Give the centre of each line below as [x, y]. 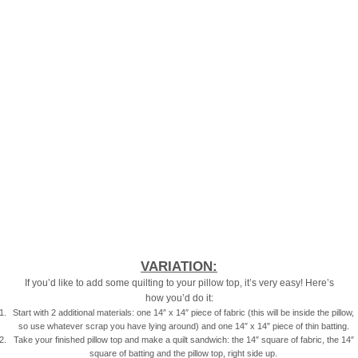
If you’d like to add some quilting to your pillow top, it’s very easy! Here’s [179, 283]
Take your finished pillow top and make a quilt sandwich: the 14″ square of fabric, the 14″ [183, 340]
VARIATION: [179, 267]
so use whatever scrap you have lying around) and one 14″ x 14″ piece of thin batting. [183, 326]
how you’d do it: [179, 298]
